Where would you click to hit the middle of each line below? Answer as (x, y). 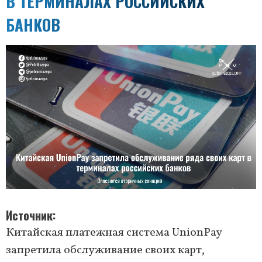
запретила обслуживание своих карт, (105, 251)
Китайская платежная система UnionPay (114, 233)
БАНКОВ (33, 24)
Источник (29, 216)
